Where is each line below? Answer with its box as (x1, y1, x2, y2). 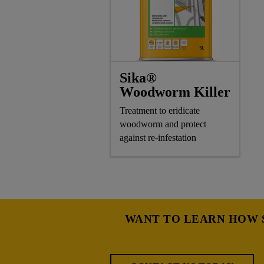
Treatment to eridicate (120, 105, 200, 116)
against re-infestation (120, 133, 196, 143)
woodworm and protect (120, 119, 206, 130)
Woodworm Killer (120, 84, 230, 100)
